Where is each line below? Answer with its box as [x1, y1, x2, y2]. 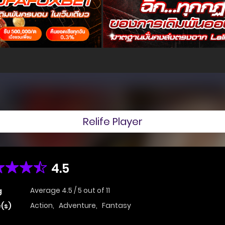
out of [83, 185, 106, 196]
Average [30, 185, 62, 196]
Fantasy [102, 200, 131, 211]
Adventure [59, 200, 96, 211]
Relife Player [82, 114, 143, 129]
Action [30, 200, 53, 211]
